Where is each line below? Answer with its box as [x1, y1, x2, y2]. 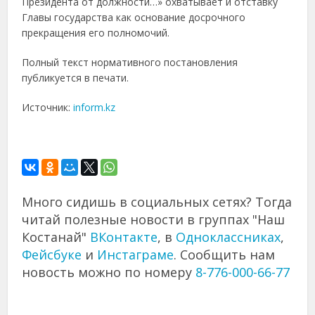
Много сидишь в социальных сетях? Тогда [22, 193, 292, 211]
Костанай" [22, 229, 91, 246]
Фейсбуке [22, 246, 82, 264]
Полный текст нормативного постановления [22, 56, 238, 70]
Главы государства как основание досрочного [22, 11, 246, 25]
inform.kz [73, 101, 116, 115]
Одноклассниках [176, 229, 281, 246]
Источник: [22, 101, 74, 115]
